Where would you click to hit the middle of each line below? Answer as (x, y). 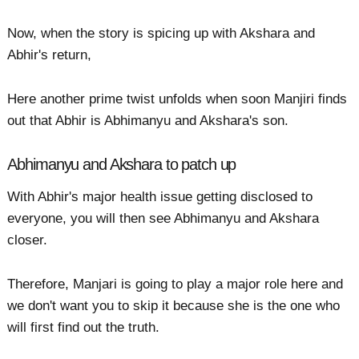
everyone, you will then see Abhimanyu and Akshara (163, 218)
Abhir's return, (52, 55)
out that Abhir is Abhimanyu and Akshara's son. (148, 121)
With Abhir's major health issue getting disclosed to (160, 196)
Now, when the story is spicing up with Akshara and (161, 34)
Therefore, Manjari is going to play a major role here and (175, 284)
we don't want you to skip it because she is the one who (174, 306)
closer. (28, 240)
